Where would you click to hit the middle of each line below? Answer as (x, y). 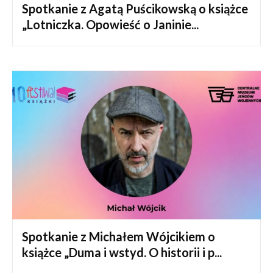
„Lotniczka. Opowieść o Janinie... (110, 24)
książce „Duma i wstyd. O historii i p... (122, 253)
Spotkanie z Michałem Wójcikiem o (119, 237)
